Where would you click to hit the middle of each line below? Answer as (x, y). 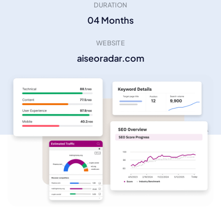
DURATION (110, 5)
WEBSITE (110, 43)
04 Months (110, 20)
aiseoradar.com (110, 58)
